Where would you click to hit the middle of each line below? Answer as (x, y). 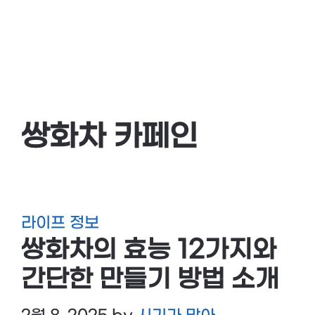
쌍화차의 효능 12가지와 (149, 250)
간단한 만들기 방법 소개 (150, 280)
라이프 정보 (60, 223)
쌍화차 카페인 (109, 137)
